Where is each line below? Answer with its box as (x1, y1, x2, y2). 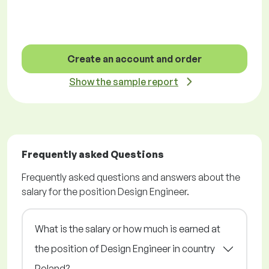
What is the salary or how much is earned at (35, 223, 220, 235)
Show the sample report (69, 76, 178, 88)
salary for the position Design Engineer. (22, 186, 189, 198)
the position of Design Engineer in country (35, 243, 215, 255)
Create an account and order (67, 53, 202, 65)
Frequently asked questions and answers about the (22, 171, 240, 184)
